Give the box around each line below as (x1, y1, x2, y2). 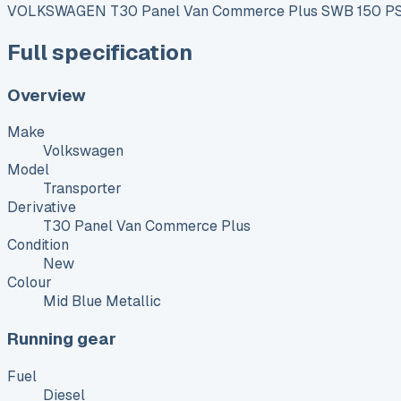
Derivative (7, 198, 76, 218)
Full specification (7, 38, 192, 66)
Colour (7, 273, 52, 293)
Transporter (43, 179, 122, 199)
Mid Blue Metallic (43, 292, 161, 311)
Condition (7, 235, 69, 255)
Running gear (7, 327, 116, 350)
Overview (7, 83, 86, 107)
